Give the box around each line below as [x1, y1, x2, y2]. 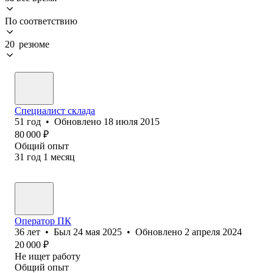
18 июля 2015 [104, 116, 160, 127]
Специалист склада [15, 105, 95, 116]
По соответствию [5, 15, 77, 26]
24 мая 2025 [73, 226, 122, 237]
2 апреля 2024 [185, 226, 242, 237]
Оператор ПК [15, 215, 71, 226]
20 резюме [5, 38, 49, 49]
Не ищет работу [15, 250, 80, 261]
